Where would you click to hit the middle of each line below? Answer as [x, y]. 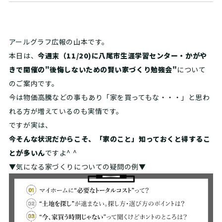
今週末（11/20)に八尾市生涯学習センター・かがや [122, 56]
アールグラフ [30, 42]
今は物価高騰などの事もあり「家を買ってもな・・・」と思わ [109, 97]
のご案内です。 [34, 83]
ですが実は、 [30, 125]
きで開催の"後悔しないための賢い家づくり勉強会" [93, 70]
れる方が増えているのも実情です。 [66, 111]
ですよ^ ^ [61, 153]
